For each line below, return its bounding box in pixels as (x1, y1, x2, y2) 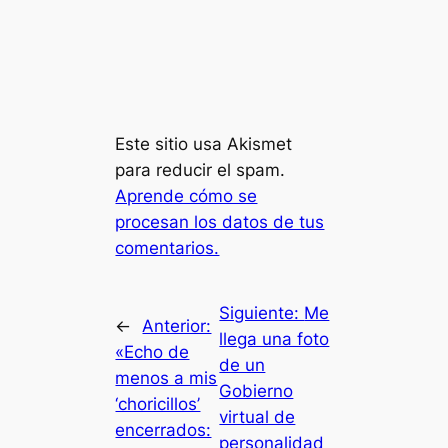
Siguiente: (219, 302, 305, 323)
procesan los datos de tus (115, 211, 325, 232)
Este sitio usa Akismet (115, 133, 293, 154)
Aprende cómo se (115, 185, 258, 206)
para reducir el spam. (115, 159, 286, 180)
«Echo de (115, 341, 190, 362)
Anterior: (142, 315, 212, 336)
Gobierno (219, 380, 294, 401)
